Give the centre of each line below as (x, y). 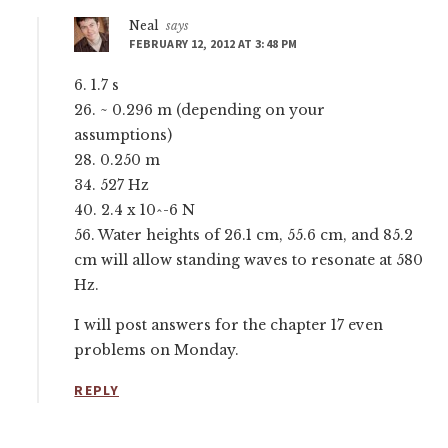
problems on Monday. (157, 350)
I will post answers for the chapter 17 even (229, 325)
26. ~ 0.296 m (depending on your (200, 110)
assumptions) (123, 135)
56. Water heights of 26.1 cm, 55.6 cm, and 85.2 (244, 235)
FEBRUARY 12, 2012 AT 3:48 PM (213, 44)
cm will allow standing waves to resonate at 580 (249, 260)
